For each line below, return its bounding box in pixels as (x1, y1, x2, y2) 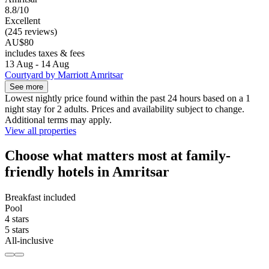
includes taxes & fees (5, 47, 85, 58)
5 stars (5, 225, 29, 235)
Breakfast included (5, 192, 76, 203)
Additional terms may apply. (5, 114, 112, 125)
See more (10, 82, 43, 91)
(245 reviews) (5, 26, 57, 37)
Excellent (5, 15, 40, 26)
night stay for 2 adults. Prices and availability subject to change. (5, 103, 244, 114)
